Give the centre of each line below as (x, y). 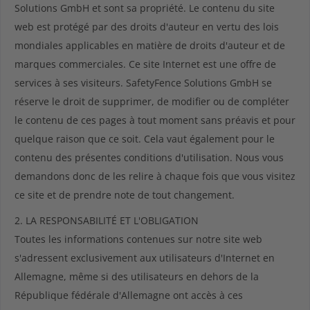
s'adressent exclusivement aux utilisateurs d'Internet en (145, 258)
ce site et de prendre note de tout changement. (125, 195)
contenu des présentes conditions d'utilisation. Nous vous (149, 157)
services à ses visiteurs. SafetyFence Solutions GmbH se (143, 83)
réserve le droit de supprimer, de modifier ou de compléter (152, 101)
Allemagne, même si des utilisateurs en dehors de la (137, 276)
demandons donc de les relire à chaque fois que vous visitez (155, 176)
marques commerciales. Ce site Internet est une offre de (145, 64)
